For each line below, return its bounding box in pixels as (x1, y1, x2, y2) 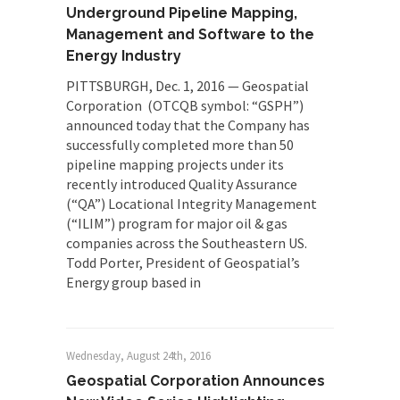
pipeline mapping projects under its (66, 155, 284, 173)
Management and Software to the (66, 26, 314, 43)
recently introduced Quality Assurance (66, 175, 297, 193)
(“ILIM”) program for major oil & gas (66, 214, 287, 232)
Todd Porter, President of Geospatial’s (66, 254, 300, 271)
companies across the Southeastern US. (66, 234, 310, 252)
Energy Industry (66, 47, 181, 64)
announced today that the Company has (66, 116, 310, 134)
